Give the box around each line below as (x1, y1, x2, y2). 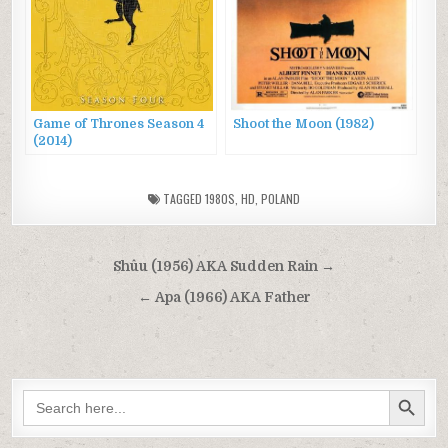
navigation (10, 278, 150, 316)
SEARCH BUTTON (387, 379, 430, 400)
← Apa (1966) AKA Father (137, 290, 311, 306)
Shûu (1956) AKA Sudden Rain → (113, 259, 335, 275)
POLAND (261, 190, 300, 208)
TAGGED (160, 190, 205, 208)
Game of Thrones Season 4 (33, 117, 205, 132)
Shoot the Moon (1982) (233, 117, 375, 132)
